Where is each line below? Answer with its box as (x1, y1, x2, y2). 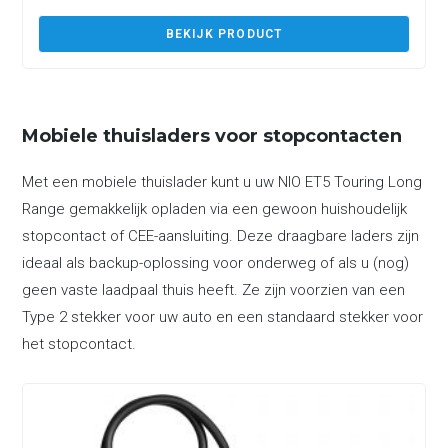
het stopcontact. (22, 334, 137, 353)
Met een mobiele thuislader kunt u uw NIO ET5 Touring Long (22, 172, 423, 191)
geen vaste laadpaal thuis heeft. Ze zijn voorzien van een (22, 280, 406, 299)
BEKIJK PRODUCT (165, 26, 283, 41)
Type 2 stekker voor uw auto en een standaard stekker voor (22, 307, 424, 326)
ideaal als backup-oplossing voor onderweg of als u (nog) (22, 253, 410, 272)
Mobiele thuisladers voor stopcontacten (22, 124, 403, 147)
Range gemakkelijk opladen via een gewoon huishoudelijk (22, 199, 408, 218)
